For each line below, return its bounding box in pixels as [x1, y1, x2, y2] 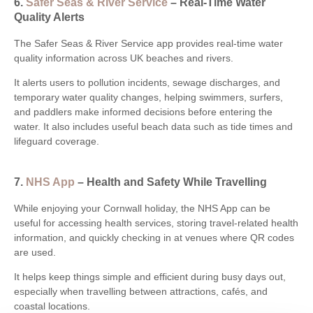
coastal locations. [14, 300, 90, 312]
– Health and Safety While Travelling [75, 175, 267, 189]
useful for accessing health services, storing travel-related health [14, 217, 298, 228]
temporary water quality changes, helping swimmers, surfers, [14, 91, 283, 103]
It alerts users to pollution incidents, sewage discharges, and [14, 76, 280, 88]
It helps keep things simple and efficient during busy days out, [14, 270, 286, 282]
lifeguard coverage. [14, 135, 99, 147]
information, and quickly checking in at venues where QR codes [14, 231, 294, 243]
